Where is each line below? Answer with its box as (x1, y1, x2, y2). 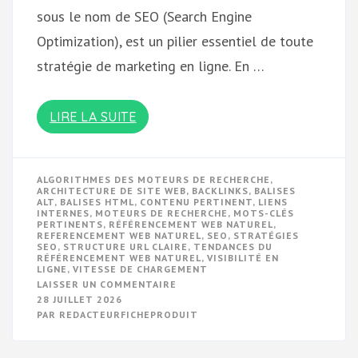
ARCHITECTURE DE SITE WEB (37, 184, 186, 197)
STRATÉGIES (233, 229, 299, 241)
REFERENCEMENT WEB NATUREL (37, 229, 201, 241)
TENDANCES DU (193, 240, 272, 253)
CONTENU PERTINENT (140, 195, 253, 208)
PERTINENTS (37, 217, 103, 230)
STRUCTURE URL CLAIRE (63, 240, 188, 253)
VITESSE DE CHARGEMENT (73, 262, 208, 275)
